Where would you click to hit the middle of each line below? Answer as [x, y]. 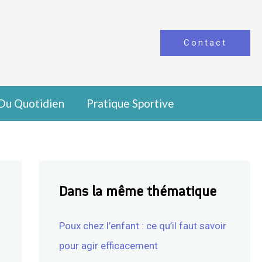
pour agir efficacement [108, 246]
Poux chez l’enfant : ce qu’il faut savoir [142, 226]
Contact [205, 43]
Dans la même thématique [137, 191]
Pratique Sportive [130, 103]
